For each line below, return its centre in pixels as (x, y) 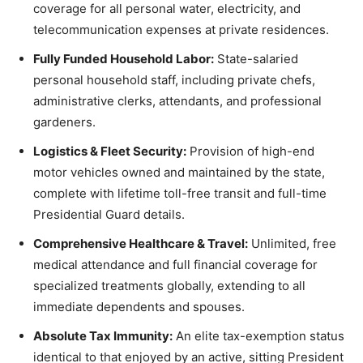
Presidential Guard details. (109, 214)
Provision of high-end (250, 151)
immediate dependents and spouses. (139, 306)
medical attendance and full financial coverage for (175, 264)
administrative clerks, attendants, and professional (177, 100)
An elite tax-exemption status (258, 335)
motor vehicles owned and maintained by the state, (179, 172)
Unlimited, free (292, 243)
